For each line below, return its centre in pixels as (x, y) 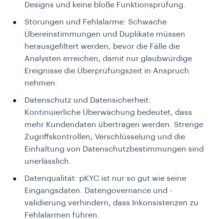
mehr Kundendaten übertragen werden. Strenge (114, 125)
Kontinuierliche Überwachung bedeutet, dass (108, 113)
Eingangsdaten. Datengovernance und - (98, 191)
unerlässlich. (48, 162)
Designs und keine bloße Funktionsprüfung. (105, 5)
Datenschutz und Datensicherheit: (88, 100)
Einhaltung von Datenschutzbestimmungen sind (114, 149)
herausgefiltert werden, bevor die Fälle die (102, 47)
